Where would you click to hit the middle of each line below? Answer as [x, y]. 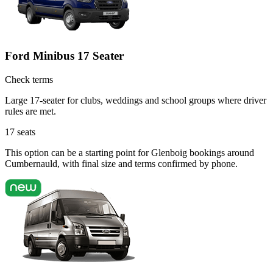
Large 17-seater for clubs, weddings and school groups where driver [136, 100]
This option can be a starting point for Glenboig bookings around [129, 152]
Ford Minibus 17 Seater [64, 55]
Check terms [29, 79]
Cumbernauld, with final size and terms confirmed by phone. [121, 163]
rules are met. [30, 111]
